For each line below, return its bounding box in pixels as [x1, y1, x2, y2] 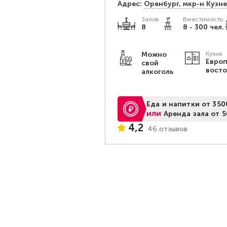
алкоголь [141, 67, 173, 76]
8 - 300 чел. [183, 23, 224, 31]
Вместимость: [183, 16, 224, 23]
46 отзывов [147, 124, 187, 133]
